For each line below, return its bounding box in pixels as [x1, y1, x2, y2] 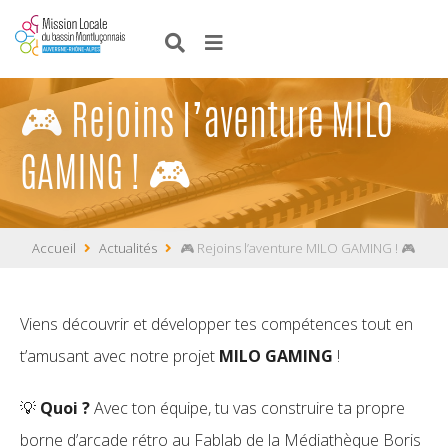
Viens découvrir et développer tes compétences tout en [20, 313, 413, 335]
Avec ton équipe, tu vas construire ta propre [90, 397, 405, 419]
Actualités [99, 239, 157, 257]
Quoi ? [40, 397, 90, 419]
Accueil [32, 239, 76, 257]
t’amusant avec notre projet [20, 345, 219, 367]
